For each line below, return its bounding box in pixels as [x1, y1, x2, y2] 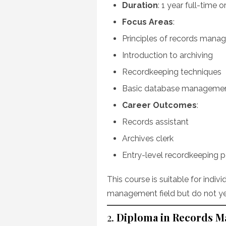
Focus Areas [122, 17, 173, 27]
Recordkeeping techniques [122, 67, 221, 77]
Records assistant [122, 117, 189, 127]
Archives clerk [122, 134, 174, 143]
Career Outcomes [122, 100, 197, 110]
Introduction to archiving [122, 50, 213, 60]
